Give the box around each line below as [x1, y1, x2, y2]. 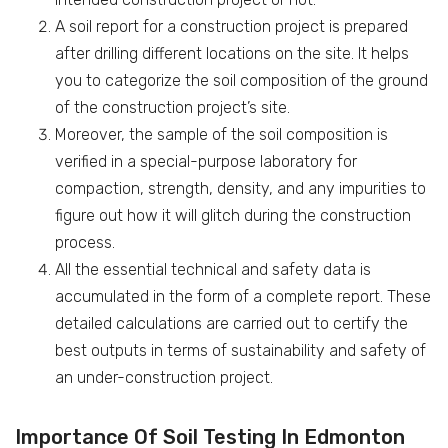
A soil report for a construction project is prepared [55, 17, 408, 36]
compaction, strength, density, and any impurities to [55, 179, 426, 198]
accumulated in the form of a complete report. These [55, 287, 431, 306]
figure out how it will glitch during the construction [55, 206, 411, 225]
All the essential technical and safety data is [55, 260, 371, 279]
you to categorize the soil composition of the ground [55, 71, 428, 90]
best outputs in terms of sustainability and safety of [55, 341, 426, 360]
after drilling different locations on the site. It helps [55, 44, 409, 63]
